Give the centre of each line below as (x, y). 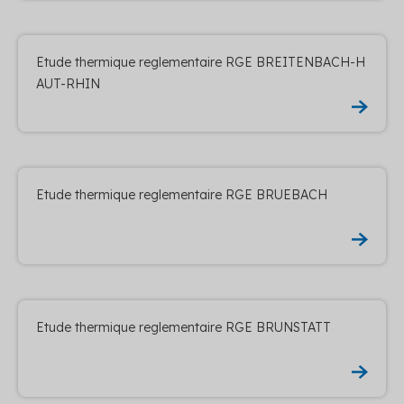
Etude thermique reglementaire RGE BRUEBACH (182, 194)
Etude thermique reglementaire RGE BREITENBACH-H (201, 62)
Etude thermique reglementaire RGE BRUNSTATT (184, 327)
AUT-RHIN (68, 83)
